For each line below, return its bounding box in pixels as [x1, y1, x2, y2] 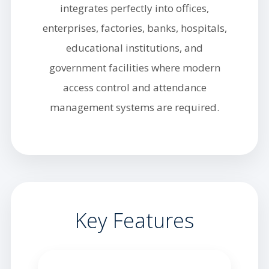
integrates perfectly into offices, [60, 1, 209, 16]
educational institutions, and [66, 41, 203, 55]
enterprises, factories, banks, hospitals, [42, 21, 227, 35]
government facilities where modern [49, 61, 220, 75]
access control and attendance [62, 80, 207, 95]
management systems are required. [50, 100, 219, 115]
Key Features [75, 207, 194, 235]
